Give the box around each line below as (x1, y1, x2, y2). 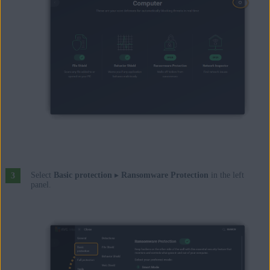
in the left (208, 170, 244, 180)
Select (30, 170, 54, 180)
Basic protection (53, 170, 112, 180)
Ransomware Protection (121, 170, 209, 180)
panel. (30, 180, 51, 189)
